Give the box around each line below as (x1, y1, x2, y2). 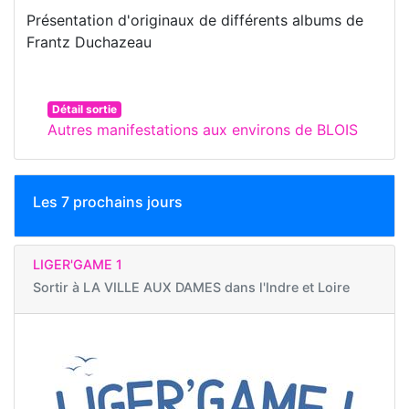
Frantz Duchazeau (26, 33, 152, 52)
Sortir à (33, 279, 83, 296)
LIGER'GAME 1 (33, 257, 122, 273)
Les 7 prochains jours (33, 193, 183, 212)
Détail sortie (51, 102, 117, 117)
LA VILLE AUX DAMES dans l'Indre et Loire (83, 279, 350, 296)
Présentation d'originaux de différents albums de (26, 11, 363, 30)
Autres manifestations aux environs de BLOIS (47, 121, 358, 140)
